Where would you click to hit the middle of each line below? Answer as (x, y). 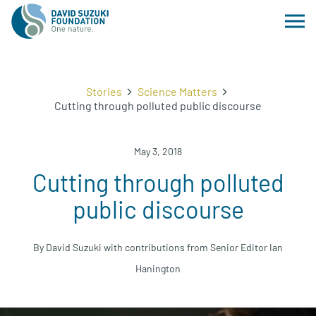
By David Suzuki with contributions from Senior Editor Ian (158, 247)
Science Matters (177, 91)
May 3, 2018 (158, 151)
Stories (104, 91)
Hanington (158, 268)
